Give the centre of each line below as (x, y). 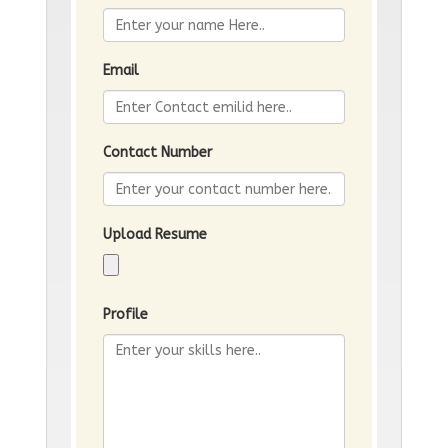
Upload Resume (154, 235)
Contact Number (157, 153)
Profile (125, 315)
